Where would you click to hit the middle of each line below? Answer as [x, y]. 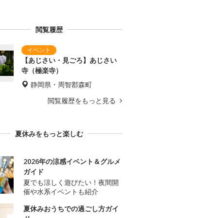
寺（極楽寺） [42, 71]
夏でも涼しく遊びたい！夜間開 [71, 182]
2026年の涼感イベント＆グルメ [72, 162]
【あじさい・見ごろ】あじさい [69, 60]
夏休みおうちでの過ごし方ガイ [71, 209]
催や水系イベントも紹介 [61, 192]
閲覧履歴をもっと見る [83, 101]
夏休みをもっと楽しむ [49, 134]
